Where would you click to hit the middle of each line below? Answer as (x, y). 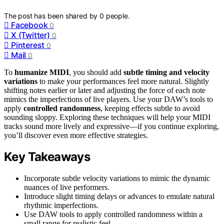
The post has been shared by (52, 15)
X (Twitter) (30, 35)
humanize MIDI (42, 72)
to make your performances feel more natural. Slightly (123, 81)
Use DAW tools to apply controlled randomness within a (113, 214)
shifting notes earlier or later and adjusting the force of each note (105, 90)
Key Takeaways (47, 157)
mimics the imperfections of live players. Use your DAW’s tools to (108, 99)
